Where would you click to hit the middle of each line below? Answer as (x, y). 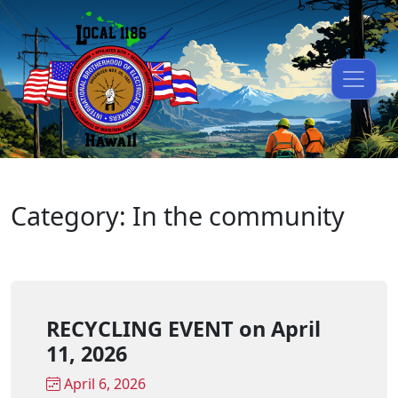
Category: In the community (178, 215)
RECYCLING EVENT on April (183, 328)
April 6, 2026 (103, 383)
